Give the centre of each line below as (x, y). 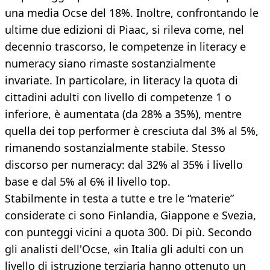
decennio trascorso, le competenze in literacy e (125, 47)
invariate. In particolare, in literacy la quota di (121, 80)
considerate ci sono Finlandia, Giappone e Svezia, (130, 215)
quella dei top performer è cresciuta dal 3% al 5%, (132, 131)
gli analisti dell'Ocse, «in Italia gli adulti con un (124, 249)
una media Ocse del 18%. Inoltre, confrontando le (132, 13)
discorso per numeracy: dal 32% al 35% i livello (124, 165)
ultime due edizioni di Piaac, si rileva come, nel (124, 30)
